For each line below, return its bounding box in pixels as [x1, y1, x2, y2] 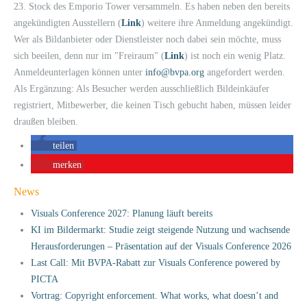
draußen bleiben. [14, 116, 78, 127]
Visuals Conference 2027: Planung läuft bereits [31, 208, 212, 219]
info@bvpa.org [145, 66, 204, 77]
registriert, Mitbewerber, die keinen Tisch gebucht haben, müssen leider [14, 99, 291, 110]
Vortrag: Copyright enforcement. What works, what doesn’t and [31, 290, 278, 301]
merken [53, 159, 82, 170]
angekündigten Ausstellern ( [14, 17, 121, 28]
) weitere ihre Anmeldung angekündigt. [141, 17, 293, 28]
